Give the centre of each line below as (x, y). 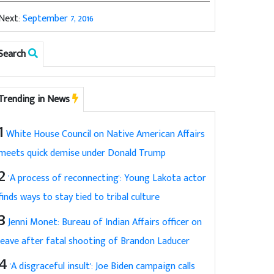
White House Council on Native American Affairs (106, 134)
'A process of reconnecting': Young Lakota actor (108, 178)
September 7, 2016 (58, 18)
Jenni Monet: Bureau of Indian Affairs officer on (105, 222)
